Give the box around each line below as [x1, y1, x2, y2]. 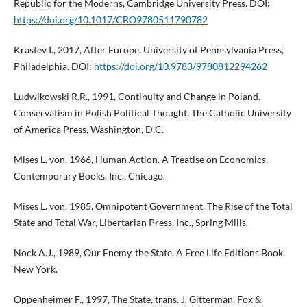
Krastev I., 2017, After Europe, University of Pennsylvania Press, [13, 44, 284, 56]
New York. [13, 263, 58, 275]
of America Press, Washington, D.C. [13, 123, 164, 136]
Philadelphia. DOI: [13, 60, 94, 73]
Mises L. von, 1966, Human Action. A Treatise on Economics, [13, 153, 268, 166]
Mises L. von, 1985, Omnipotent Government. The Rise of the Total [13, 200, 293, 212]
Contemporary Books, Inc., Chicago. [13, 170, 165, 182]
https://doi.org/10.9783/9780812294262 [93, 60, 267, 73]
